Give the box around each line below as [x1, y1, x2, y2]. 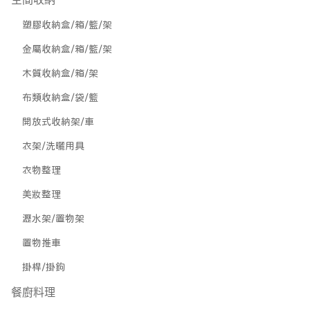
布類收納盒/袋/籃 [22, 92, 98, 103]
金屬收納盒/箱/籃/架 [22, 44, 112, 55]
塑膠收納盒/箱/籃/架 [22, 19, 112, 30]
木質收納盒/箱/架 [22, 68, 98, 79]
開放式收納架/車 [22, 116, 94, 127]
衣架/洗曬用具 [22, 140, 84, 152]
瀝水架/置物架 [22, 213, 84, 224]
